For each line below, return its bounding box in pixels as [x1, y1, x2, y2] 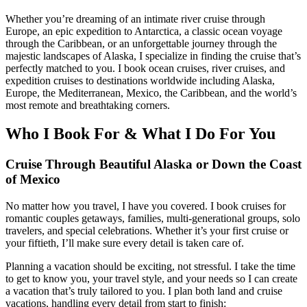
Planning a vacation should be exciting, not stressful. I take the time [5, 260, 295, 273]
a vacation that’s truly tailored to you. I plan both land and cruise [5, 285, 282, 297]
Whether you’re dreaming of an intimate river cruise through [5, 12, 265, 25]
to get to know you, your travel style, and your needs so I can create [5, 273, 297, 285]
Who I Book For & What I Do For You [5, 125, 275, 143]
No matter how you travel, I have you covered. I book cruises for [5, 200, 286, 212]
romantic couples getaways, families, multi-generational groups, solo [5, 212, 300, 225]
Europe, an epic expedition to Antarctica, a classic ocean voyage [5, 25, 282, 37]
